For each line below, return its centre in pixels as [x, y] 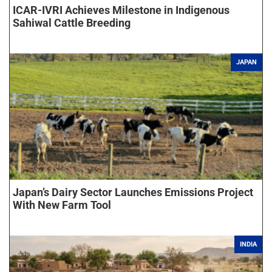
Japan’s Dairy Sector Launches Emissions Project [133, 192]
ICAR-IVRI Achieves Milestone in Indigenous [121, 10]
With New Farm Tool [62, 205]
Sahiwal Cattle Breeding [72, 22]
